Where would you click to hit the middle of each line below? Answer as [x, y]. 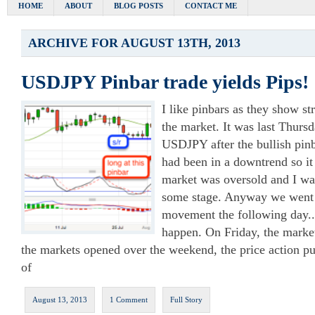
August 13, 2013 [60, 300]
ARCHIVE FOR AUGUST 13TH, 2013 [134, 43]
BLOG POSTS [139, 6]
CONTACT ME [211, 6]
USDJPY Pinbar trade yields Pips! [165, 82]
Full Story [186, 300]
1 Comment [129, 300]
